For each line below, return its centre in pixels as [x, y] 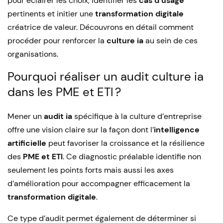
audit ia [58, 116]
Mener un [26, 116]
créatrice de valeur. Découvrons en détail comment [101, 27]
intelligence [177, 130]
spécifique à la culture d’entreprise [137, 116]
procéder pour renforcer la [57, 41]
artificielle [27, 143]
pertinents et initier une [51, 14]
